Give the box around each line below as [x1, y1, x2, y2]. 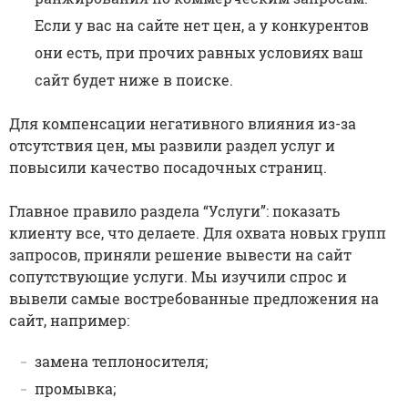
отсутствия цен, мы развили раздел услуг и [9, 135, 335, 155]
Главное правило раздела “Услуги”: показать [9, 200, 340, 220]
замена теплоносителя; [35, 351, 208, 371]
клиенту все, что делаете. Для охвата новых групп [9, 222, 386, 242]
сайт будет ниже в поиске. [35, 69, 233, 89]
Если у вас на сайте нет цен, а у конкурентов [35, 15, 369, 35]
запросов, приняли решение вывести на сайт [9, 244, 352, 264]
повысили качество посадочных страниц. [9, 157, 327, 177]
